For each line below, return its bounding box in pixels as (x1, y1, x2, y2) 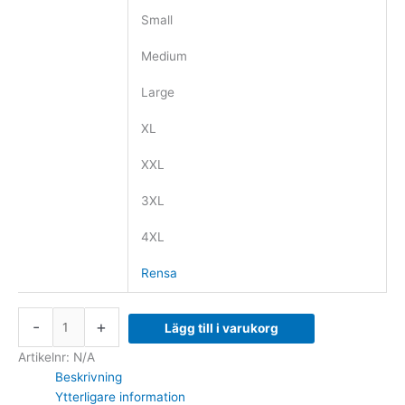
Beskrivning (55, 370, 123, 385)
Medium (140, 49, 187, 64)
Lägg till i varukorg (164, 321, 278, 336)
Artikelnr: (18, 350, 73, 365)
